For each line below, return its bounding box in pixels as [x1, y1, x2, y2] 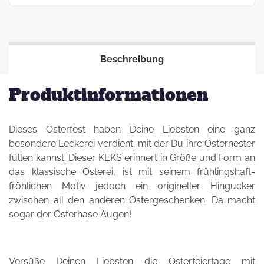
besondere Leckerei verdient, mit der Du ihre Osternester [9, 138, 255, 149]
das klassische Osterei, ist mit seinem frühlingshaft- [9, 166, 255, 177]
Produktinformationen [9, 84, 208, 106]
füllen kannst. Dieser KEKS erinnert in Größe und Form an [9, 152, 255, 163]
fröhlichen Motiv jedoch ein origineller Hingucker [9, 180, 255, 192]
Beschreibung [100, 54, 164, 65]
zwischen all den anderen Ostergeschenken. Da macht [9, 194, 255, 206]
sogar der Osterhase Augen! [9, 209, 131, 220]
